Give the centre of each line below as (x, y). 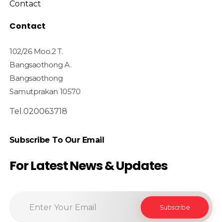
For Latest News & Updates (88, 166)
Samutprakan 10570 (45, 91)
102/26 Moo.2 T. (36, 51)
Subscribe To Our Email (57, 140)
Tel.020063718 (38, 111)
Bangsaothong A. (40, 64)
